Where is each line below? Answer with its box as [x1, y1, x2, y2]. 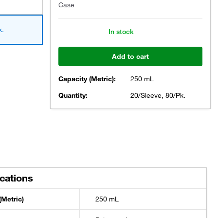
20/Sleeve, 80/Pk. [130, 91, 185, 100]
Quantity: [58, 91, 88, 100]
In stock [108, 27, 134, 36]
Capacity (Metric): [58, 74, 116, 83]
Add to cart [112, 52, 149, 61]
